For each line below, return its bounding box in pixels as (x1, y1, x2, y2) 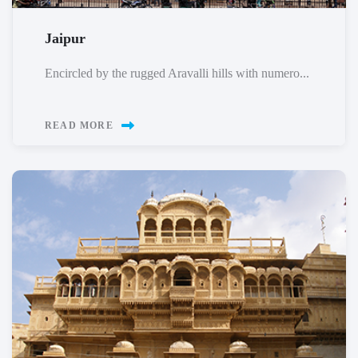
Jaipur (45, 30, 86, 46)
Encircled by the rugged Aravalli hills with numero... (45, 66, 309, 80)
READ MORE (45, 119, 113, 131)
